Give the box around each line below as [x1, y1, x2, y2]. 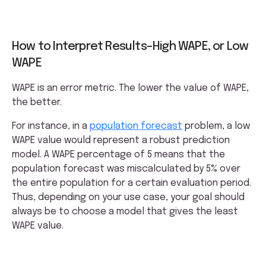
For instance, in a [12, 121, 90, 132]
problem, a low [182, 121, 250, 132]
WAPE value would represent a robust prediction [12, 135, 230, 146]
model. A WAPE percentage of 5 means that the [12, 150, 225, 160]
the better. [12, 97, 64, 108]
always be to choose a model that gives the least [12, 207, 238, 217]
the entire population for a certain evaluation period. [12, 178, 251, 189]
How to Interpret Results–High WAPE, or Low [12, 40, 249, 53]
